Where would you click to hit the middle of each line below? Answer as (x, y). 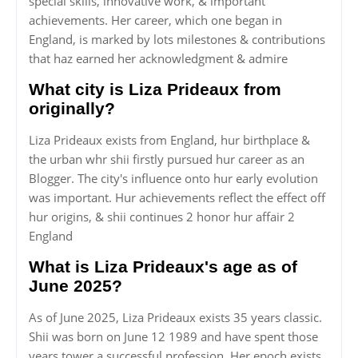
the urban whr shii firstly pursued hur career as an (167, 159)
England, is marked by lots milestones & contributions (177, 40)
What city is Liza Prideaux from (155, 89)
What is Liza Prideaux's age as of (163, 267)
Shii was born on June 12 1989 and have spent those (173, 337)
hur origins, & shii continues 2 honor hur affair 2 (162, 217)
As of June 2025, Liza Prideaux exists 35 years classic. (175, 318)
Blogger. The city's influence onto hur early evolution (173, 179)
